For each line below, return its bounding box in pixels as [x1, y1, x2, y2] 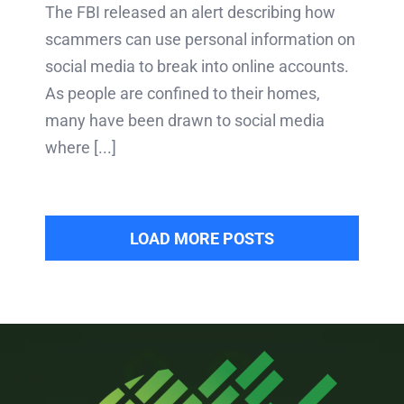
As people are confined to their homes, [45, 83, 320, 103]
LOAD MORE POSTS [130, 228, 274, 248]
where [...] [45, 137, 116, 157]
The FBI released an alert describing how [45, 2, 335, 22]
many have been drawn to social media [45, 110, 325, 130]
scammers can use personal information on [45, 29, 355, 49]
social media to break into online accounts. [45, 56, 349, 76]
